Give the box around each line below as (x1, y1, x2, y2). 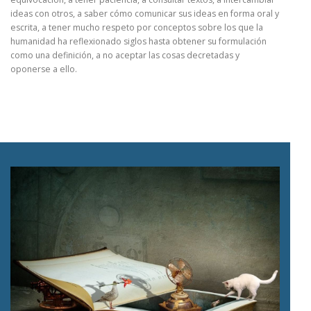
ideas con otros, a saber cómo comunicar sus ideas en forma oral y (10, 8, 279, 20)
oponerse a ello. (10, 63, 77, 76)
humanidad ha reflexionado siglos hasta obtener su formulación (10, 35, 267, 48)
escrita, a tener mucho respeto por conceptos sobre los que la (10, 22, 263, 34)
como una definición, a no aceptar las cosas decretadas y (10, 49, 239, 62)
